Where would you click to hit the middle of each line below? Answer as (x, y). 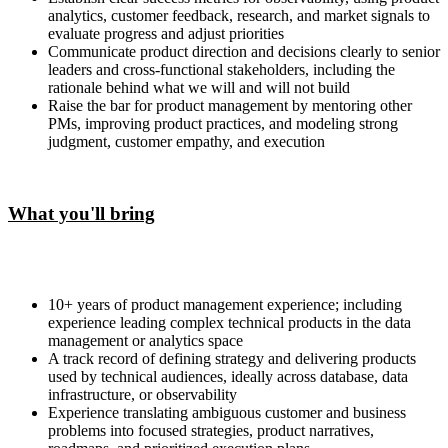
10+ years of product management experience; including (225, 304)
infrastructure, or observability (142, 394)
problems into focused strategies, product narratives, (211, 430)
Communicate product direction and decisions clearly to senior (244, 51)
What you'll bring (81, 214)
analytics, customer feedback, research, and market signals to (239, 15)
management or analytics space (145, 340)
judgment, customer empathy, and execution (186, 141)
